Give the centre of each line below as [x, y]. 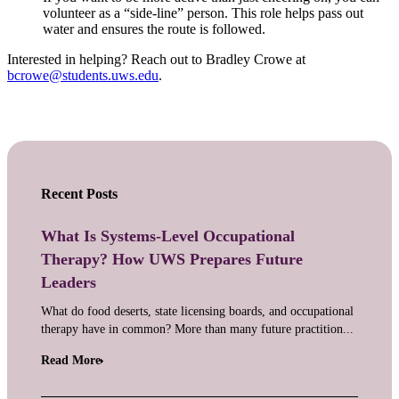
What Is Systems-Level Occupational [168, 236]
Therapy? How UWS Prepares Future [172, 260]
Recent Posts [79, 194]
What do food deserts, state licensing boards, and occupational [197, 312]
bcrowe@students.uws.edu [83, 75]
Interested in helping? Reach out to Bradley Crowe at [156, 59]
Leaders [69, 283]
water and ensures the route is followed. [154, 28]
